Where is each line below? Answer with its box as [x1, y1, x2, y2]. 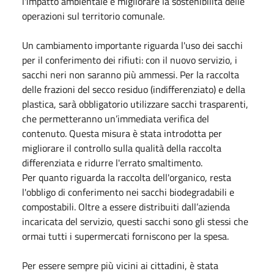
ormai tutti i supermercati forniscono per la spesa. [22, 228, 231, 243]
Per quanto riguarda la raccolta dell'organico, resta [22, 169, 231, 185]
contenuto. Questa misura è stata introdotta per [22, 125, 222, 141]
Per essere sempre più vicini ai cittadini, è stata [22, 257, 218, 273]
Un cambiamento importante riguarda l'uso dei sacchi [22, 37, 243, 53]
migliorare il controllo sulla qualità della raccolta [22, 140, 221, 155]
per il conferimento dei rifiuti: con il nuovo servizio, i [22, 52, 237, 67]
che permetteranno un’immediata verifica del [22, 111, 209, 126]
